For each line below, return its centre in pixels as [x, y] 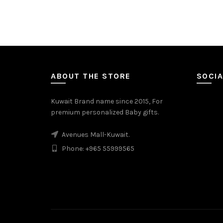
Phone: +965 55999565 [97, 148]
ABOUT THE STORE [91, 76]
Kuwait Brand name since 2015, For [107, 101]
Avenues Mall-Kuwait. [95, 134]
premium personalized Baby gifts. [105, 112]
